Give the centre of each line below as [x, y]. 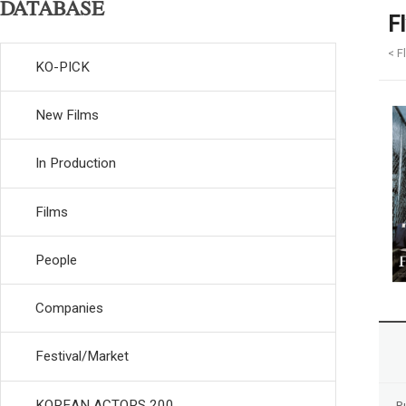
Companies [69, 308]
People [56, 260]
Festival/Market [82, 357]
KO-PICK [63, 67]
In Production [76, 164]
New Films [67, 115]
